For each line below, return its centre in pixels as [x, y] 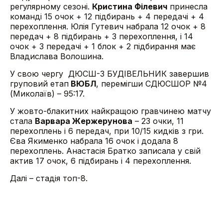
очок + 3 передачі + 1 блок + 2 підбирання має [103, 46]
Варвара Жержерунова [84, 121]
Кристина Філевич [130, 6]
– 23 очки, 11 [158, 121]
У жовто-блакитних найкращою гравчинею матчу [111, 111]
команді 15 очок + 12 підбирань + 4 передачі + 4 [107, 16]
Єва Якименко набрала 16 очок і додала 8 [94, 141]
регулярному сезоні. [51, 6]
